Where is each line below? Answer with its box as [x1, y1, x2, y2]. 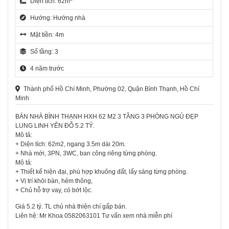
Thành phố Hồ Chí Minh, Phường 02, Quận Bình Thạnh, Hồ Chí [24, 85, 199, 93]
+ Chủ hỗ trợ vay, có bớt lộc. [15, 187, 93, 194]
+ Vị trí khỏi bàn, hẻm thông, [15, 177, 93, 185]
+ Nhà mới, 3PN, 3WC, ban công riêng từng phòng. [15, 150, 157, 157]
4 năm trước [30, 64, 64, 72]
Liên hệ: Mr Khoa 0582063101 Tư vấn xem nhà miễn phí [15, 212, 172, 220]
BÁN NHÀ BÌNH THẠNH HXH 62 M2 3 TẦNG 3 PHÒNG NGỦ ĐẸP [15, 113, 198, 121]
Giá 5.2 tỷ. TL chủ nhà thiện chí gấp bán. [15, 203, 127, 211]
